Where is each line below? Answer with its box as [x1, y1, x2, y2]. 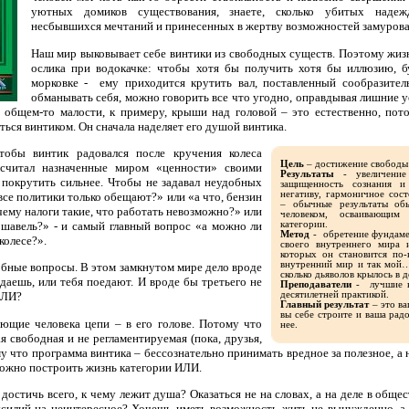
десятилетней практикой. [280, 288, 390, 299]
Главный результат [280, 299, 370, 309]
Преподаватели [280, 278, 352, 289]
